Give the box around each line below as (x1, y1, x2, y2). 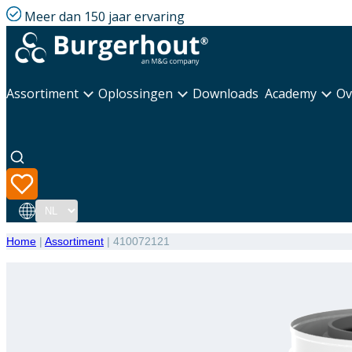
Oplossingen (98, 84, 173, 102)
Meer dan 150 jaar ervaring (24, 7, 185, 25)
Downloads (192, 84, 258, 102)
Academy (265, 84, 317, 102)
